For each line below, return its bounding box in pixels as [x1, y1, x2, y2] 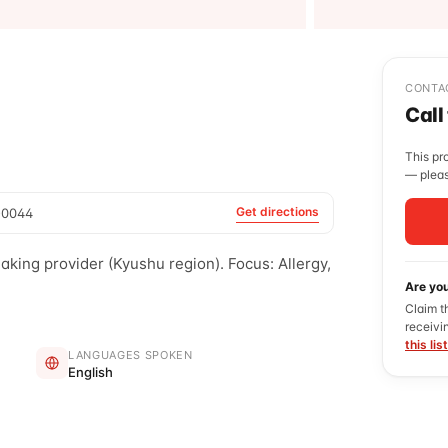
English [68, 364, 113, 380]
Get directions [236, 204, 319, 219]
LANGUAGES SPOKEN [68, 348, 193, 362]
